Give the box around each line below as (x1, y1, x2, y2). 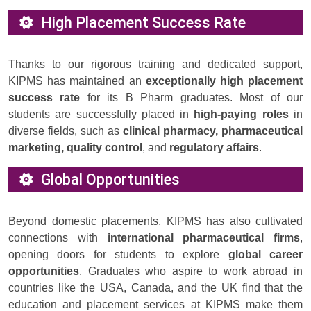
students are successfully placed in (8, 108, 194, 121)
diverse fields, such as (8, 125, 123, 137)
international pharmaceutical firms (107, 232, 300, 244)
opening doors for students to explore (8, 249, 228, 261)
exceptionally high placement (145, 75, 303, 87)
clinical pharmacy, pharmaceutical (123, 125, 303, 137)
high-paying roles (194, 108, 289, 121)
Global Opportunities (41, 171, 180, 189)
